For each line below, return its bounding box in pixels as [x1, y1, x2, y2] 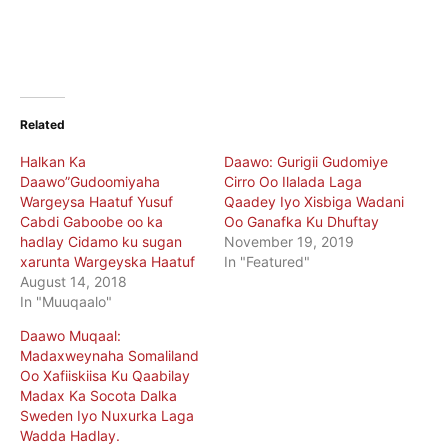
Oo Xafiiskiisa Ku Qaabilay [20, 366, 190, 384]
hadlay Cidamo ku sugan [20, 232, 182, 250]
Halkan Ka [20, 152, 86, 170]
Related [20, 116, 65, 132]
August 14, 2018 [20, 272, 127, 290]
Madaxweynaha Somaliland [20, 346, 199, 364]
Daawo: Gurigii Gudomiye [224, 152, 388, 170]
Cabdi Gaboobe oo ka [20, 212, 163, 230]
